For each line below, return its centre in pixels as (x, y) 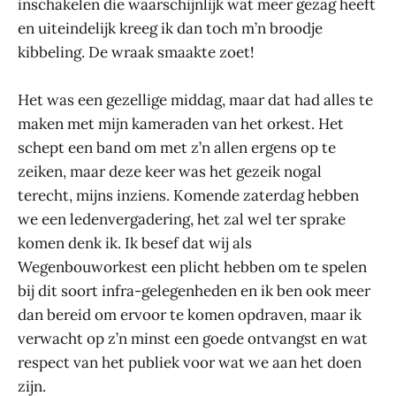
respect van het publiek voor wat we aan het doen (190, 363)
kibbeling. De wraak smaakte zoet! (136, 52)
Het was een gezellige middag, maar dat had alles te (195, 100)
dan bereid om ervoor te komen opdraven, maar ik (190, 315)
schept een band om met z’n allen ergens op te (177, 148)
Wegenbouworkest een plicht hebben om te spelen (192, 267)
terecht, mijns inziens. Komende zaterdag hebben (188, 196)
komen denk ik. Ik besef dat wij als (135, 244)
